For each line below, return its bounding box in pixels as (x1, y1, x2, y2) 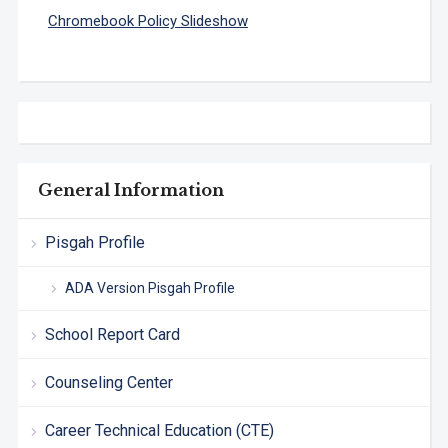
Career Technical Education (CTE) (44, 421, 274, 441)
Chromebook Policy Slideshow (47, 12, 248, 31)
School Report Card (44, 325, 180, 345)
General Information (37, 180, 224, 201)
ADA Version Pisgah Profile (64, 280, 235, 297)
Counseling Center (44, 373, 173, 393)
